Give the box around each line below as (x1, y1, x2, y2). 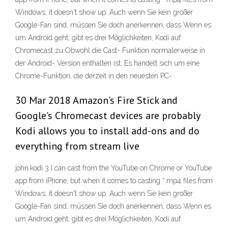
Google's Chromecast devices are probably (15, 109, 200, 123)
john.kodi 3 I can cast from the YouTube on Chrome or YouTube (15, 164, 212, 173)
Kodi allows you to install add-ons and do (15, 124, 199, 138)
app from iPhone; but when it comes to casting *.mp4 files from (15, 177, 213, 185)
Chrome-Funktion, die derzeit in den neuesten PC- (15, 72, 174, 80)
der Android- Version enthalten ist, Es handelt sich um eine (15, 59, 199, 68)
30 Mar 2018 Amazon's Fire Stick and (15, 94, 178, 107)
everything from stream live (15, 139, 142, 153)
